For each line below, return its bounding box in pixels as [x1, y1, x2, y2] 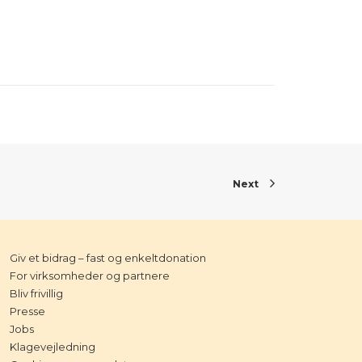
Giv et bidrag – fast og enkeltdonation [10, 251, 206, 264]
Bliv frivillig [10, 287, 63, 300]
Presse [10, 305, 45, 318]
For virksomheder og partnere [10, 269, 170, 282]
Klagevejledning [10, 340, 95, 353]
